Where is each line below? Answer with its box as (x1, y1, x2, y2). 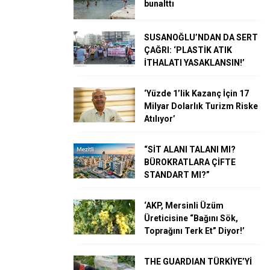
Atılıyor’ (144, 114, 175, 124)
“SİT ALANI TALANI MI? (144, 145, 236, 155)
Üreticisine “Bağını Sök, (144, 213, 238, 224)
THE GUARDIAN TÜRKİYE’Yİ (144, 257, 252, 267)
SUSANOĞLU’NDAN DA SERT (144, 33, 258, 43)
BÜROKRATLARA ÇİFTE (144, 157, 236, 168)
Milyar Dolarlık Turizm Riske (144, 101, 258, 111)
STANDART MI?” (144, 170, 210, 180)
